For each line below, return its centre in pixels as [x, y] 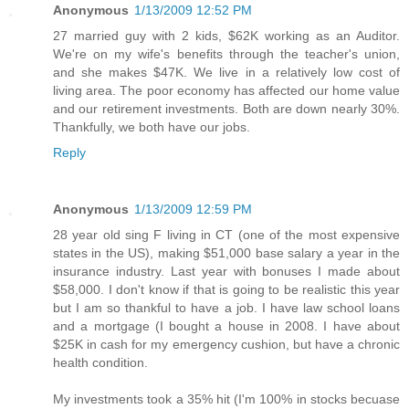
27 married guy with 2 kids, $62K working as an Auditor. [226, 35]
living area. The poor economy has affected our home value [226, 90]
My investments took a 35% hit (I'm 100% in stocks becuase [226, 399]
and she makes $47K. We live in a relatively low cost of [226, 72]
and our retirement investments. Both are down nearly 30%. [226, 108]
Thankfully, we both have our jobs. [152, 126]
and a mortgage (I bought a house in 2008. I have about [226, 325]
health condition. [100, 362]
